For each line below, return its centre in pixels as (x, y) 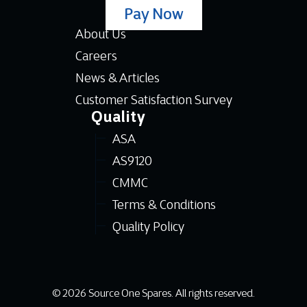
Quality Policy (148, 228)
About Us (100, 36)
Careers (96, 58)
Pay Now (153, 16)
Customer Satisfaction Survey (153, 101)
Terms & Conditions (164, 206)
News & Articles (117, 79)
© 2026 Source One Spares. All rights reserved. (153, 295)
